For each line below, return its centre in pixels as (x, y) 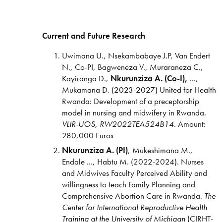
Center (73, 207)
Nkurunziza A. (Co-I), (149, 78)
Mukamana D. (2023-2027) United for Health (139, 89)
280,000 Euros (87, 135)
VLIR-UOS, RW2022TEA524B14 (118, 124)
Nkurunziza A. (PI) (95, 150)
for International (112, 207)
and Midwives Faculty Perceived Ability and (134, 173)
